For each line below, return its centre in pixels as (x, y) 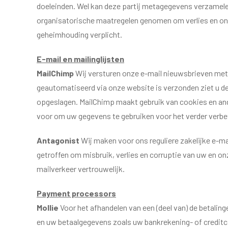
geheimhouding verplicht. (79, 34)
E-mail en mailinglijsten (80, 59)
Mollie (48, 207)
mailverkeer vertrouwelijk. (81, 169)
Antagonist (59, 140)
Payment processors (76, 193)
